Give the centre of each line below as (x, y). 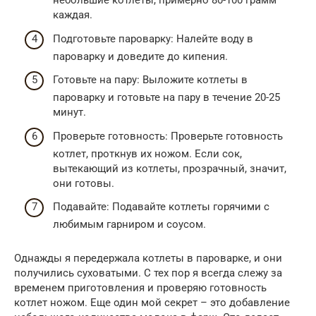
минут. (69, 112)
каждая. (73, 15)
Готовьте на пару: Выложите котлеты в (150, 80)
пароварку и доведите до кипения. (140, 56)
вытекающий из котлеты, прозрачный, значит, (170, 168)
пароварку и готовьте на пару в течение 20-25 (166, 97)
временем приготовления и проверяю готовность (140, 288)
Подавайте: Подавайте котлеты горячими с (161, 207)
